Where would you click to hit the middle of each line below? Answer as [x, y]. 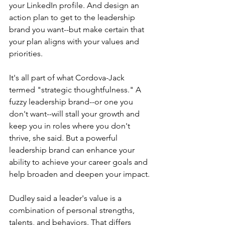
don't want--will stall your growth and [75, 114]
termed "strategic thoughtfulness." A [76, 90]
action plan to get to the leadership [73, 18]
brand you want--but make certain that [78, 30]
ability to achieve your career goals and [79, 162]
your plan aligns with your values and [75, 42]
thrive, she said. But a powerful [64, 138]
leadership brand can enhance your [73, 150]
